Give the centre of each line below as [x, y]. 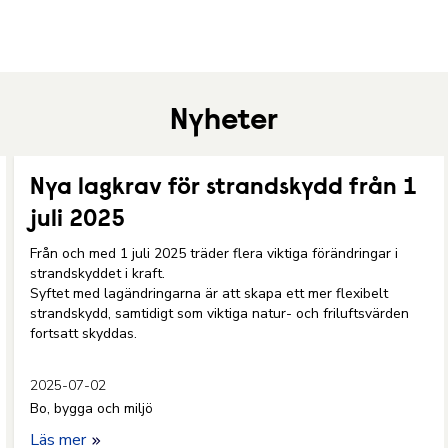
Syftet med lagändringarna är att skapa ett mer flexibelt [209, 293]
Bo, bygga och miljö [91, 408]
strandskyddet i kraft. [99, 273]
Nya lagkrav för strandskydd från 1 [223, 188]
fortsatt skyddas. [83, 333]
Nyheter [224, 122]
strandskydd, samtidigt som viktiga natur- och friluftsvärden [219, 313]
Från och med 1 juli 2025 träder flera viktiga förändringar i [214, 253]
